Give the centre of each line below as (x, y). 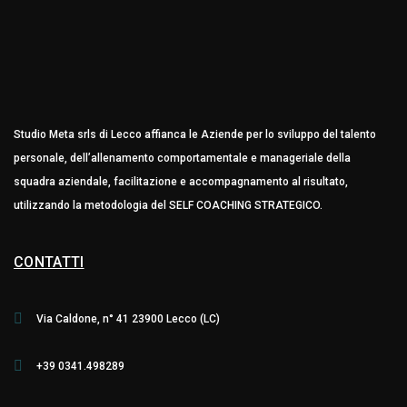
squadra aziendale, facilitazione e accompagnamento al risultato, (181, 182)
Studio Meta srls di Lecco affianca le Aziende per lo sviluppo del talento (195, 134)
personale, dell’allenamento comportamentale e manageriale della (182, 158)
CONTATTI (49, 262)
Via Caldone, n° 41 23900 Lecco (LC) (128, 319)
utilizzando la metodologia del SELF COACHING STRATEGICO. (168, 205)
